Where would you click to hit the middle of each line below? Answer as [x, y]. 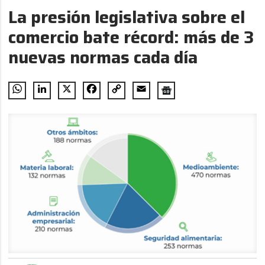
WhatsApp [37, 95]
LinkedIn [58, 95]
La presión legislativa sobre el [127, 17]
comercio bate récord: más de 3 [131, 38]
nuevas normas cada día [103, 58]
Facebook [110, 95]
